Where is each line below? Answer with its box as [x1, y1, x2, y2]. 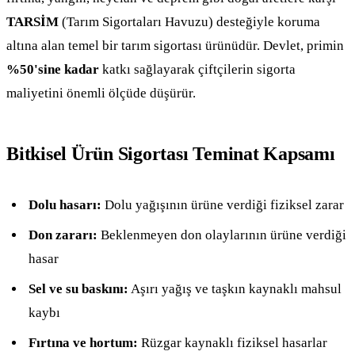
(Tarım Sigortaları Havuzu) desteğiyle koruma [59, 13, 320, 29]
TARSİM [6, 13, 59, 29]
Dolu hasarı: [29, 197, 101, 212]
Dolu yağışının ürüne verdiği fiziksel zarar [101, 197, 344, 212]
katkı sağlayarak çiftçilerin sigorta [99, 61, 296, 77]
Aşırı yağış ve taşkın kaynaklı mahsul [128, 281, 342, 296]
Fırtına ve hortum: [29, 334, 138, 350]
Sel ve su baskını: [29, 281, 128, 296]
